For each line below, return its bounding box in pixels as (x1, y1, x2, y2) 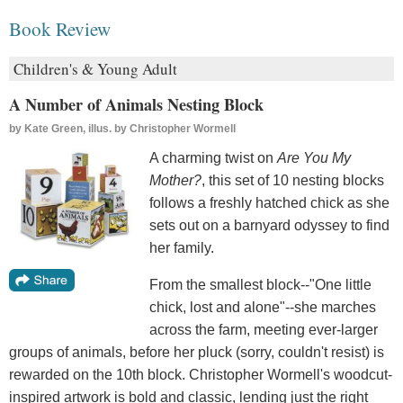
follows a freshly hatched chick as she (149, 195, 390, 211)
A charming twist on (149, 150, 277, 166)
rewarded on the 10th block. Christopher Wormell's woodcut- (9, 367, 392, 383)
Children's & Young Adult (13, 58, 177, 80)
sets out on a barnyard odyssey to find (149, 218, 390, 234)
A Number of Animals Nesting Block (9, 93, 264, 117)
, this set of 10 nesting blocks (201, 173, 384, 189)
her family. (149, 240, 214, 256)
